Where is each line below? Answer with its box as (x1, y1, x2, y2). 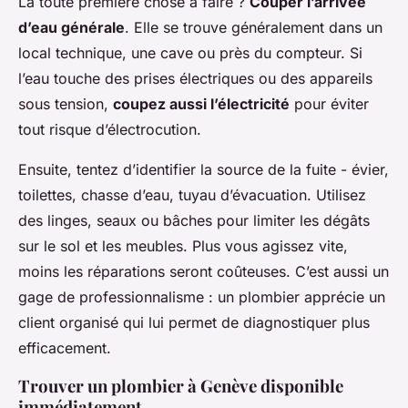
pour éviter (290, 95, 369, 114)
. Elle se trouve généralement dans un (125, 18, 382, 37)
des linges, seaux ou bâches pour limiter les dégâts (18, 211, 370, 230)
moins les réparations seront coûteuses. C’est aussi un (18, 262, 389, 281)
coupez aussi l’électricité (113, 95, 290, 114)
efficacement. (18, 339, 111, 358)
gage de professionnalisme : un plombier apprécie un (18, 288, 385, 307)
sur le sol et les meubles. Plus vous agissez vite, (18, 237, 348, 256)
